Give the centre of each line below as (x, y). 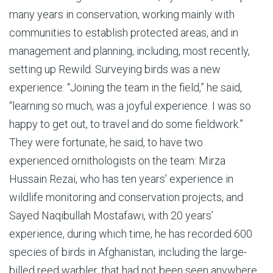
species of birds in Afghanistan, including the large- (128, 252)
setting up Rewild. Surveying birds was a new (115, 69)
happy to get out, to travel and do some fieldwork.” (126, 124)
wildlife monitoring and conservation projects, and (126, 197)
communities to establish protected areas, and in (124, 33)
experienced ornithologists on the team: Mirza (117, 161)
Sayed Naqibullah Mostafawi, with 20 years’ (111, 215)
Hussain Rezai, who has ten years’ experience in (121, 179)
